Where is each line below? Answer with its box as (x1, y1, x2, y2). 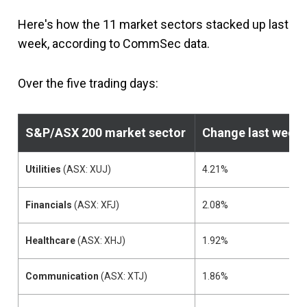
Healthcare (25, 235, 77, 246)
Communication (25, 271, 99, 282)
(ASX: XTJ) (99, 271, 147, 282)
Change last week (202, 125, 302, 140)
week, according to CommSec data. (18, 36, 210, 51)
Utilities (25, 164, 61, 175)
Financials (25, 199, 74, 210)
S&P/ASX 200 (25, 125, 102, 140)
